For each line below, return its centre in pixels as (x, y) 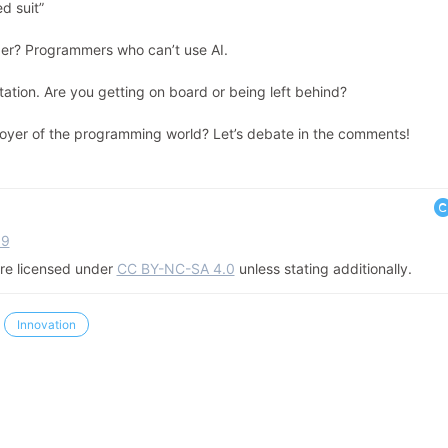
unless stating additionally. (323, 268)
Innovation (46, 324)
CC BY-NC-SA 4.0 (175, 268)
